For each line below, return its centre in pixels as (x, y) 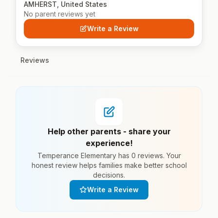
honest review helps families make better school (109, 165)
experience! (109, 143)
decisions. (109, 175)
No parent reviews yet (60, 14)
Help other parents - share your (109, 131)
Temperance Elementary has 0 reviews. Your (109, 155)
